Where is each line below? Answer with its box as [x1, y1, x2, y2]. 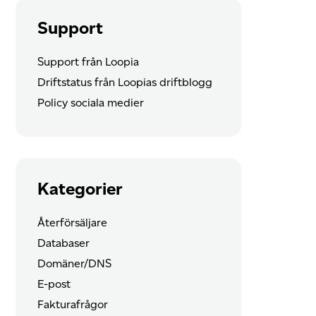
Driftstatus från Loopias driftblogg [37, 75, 212, 90]
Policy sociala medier [37, 96, 144, 110]
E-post [37, 276, 71, 291]
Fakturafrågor [37, 297, 108, 311]
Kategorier [37, 178, 123, 199]
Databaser [37, 236, 90, 250]
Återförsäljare [37, 215, 107, 229]
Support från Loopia [37, 55, 139, 69]
